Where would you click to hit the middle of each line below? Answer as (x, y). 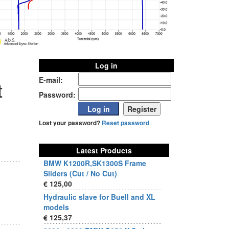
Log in (106, 65)
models (56, 207)
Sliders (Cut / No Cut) (80, 173)
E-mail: (51, 80)
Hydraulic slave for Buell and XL (99, 197)
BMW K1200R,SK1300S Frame (95, 163)
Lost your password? (70, 123)
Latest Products (104, 150)
